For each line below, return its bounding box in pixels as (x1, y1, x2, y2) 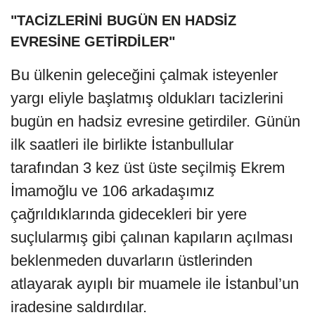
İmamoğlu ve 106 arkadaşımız (11, 181, 214, 200)
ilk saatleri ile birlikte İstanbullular (11, 135, 233, 153)
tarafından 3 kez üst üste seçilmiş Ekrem (11, 158, 285, 176)
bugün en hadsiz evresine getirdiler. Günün (11, 112, 300, 130)
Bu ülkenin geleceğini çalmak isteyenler (11, 65, 278, 84)
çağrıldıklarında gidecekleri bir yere (11, 205, 247, 223)
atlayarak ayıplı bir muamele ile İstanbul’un (11, 274, 299, 292)
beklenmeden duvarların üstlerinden (11, 251, 252, 269)
